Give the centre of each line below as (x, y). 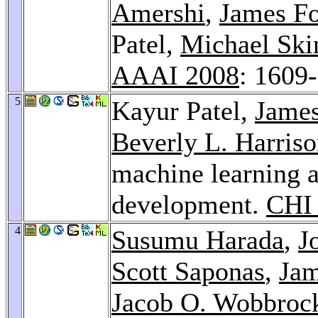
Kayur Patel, (183, 110)
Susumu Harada (198, 240)
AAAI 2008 (175, 75)
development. (189, 204)
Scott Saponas (188, 271)
